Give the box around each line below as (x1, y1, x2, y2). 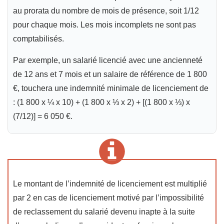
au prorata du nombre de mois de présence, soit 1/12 (13, 6, 199, 15)
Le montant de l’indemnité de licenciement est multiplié (13, 179, 207, 188)
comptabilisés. (13, 34, 64, 43)
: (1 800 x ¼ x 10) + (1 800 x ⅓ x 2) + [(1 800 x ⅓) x (13, 98, 190, 107)
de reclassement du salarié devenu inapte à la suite (13, 207, 195, 216)
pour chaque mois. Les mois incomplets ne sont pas (13, 20, 196, 29)
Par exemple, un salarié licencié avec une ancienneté (13, 56, 202, 65)
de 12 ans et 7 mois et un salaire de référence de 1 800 (13, 70, 207, 79)
